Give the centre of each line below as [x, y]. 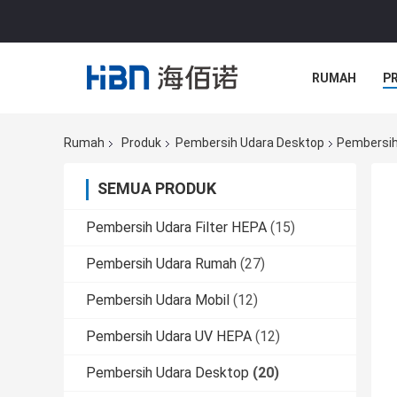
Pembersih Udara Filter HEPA [176, 228]
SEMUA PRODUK [157, 189]
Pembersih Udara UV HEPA [169, 337]
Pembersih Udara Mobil [158, 300]
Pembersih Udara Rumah [161, 264]
